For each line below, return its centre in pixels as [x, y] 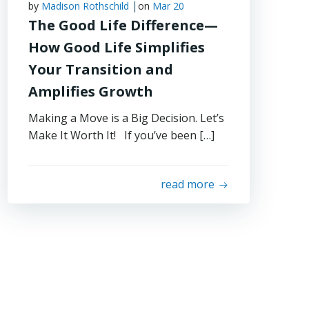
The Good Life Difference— [123, 25]
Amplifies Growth [91, 91]
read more [187, 184]
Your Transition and [101, 69]
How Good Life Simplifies [117, 47]
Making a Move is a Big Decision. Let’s [127, 118]
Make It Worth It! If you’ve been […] [122, 135]
